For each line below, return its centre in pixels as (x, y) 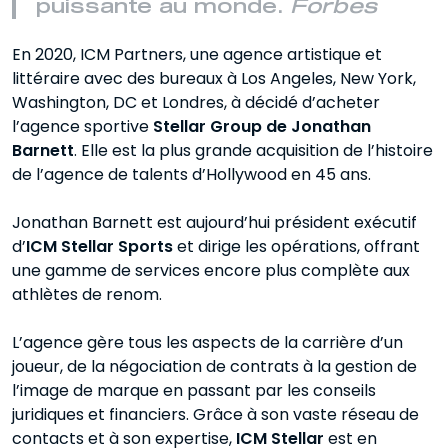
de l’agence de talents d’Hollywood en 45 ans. (191, 175)
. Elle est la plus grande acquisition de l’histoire (253, 151)
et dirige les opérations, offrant (298, 247)
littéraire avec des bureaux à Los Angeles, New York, (214, 79)
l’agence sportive (82, 127)
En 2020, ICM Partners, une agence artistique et (197, 55)
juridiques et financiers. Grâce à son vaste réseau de (215, 415)
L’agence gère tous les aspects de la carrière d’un (207, 343)
